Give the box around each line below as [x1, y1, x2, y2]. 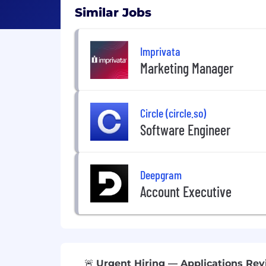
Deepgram [140, 167, 182, 182]
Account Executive [140, 182, 232, 200]
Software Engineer [140, 121, 230, 138]
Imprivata [140, 43, 180, 58]
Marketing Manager [140, 59, 233, 77]
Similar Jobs [75, 5, 151, 20]
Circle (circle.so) [140, 105, 206, 120]
